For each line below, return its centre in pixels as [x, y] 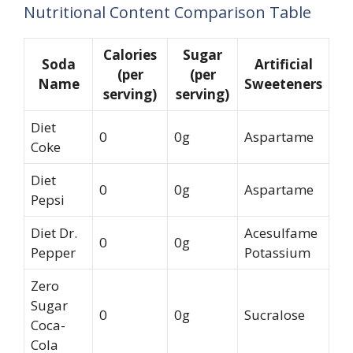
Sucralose [275, 315]
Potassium [277, 253]
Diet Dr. [54, 233]
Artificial [283, 64]
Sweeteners [283, 84]
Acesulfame [281, 233]
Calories [130, 55]
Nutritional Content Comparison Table [167, 12]
